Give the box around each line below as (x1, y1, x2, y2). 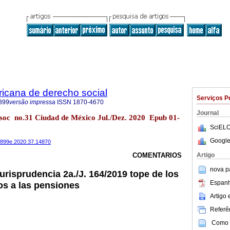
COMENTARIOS (132, 151, 182, 160)
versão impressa (9, 99, 55, 106)
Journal (197, 109, 219, 117)
